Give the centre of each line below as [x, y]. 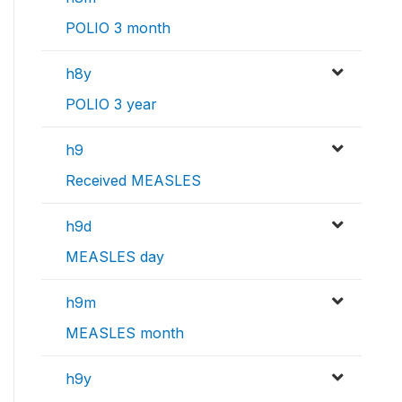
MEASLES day [115, 257]
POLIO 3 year [111, 105]
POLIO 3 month [118, 28]
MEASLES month [125, 333]
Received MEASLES [133, 181]
